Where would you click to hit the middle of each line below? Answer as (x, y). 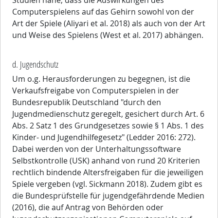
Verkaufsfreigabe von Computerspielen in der (96, 91)
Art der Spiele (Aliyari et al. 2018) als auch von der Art (109, 24)
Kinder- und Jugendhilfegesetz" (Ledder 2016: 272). (104, 137)
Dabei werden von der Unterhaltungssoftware (97, 149)
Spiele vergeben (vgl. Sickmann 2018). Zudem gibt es (107, 184)
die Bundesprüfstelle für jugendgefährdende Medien (108, 196)
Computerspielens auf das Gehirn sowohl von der (103, 12)
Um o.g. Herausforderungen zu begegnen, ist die (101, 79)
